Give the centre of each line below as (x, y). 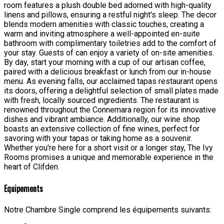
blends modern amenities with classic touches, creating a (104, 24)
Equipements (23, 188)
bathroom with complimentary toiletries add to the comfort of (110, 43)
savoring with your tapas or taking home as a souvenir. (98, 138)
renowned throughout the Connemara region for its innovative (110, 110)
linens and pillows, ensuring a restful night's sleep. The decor (110, 15)
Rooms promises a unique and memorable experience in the (109, 157)
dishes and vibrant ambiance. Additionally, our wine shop (102, 119)
